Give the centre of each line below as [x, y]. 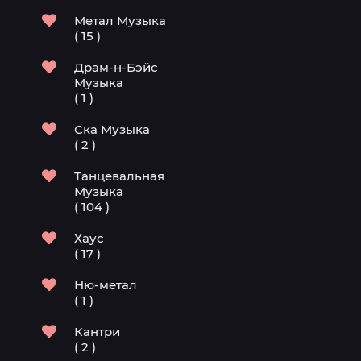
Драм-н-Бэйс [116, 67]
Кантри [97, 332]
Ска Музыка [112, 129]
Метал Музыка [120, 21]
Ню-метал [106, 285]
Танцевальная [119, 176]
